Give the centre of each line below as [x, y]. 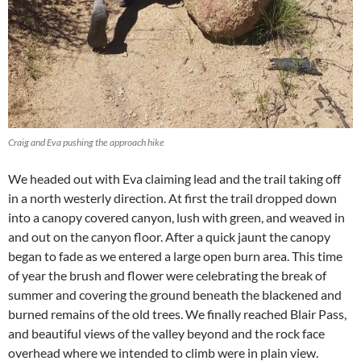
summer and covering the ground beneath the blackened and [175, 294]
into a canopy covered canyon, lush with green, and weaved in [176, 217]
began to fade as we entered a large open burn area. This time [175, 255]
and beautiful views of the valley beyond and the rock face [166, 333]
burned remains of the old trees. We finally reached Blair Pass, [177, 313]
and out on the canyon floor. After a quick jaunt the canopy [169, 236]
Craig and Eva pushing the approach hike [86, 142]
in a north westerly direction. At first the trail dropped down [172, 197]
